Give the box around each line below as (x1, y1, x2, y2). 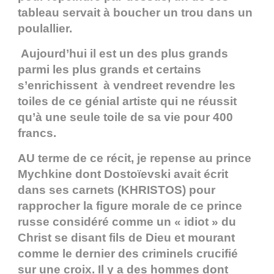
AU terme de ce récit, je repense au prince (18, 152, 251, 165)
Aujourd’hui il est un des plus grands (18, 47, 228, 61)
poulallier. (18, 22, 72, 35)
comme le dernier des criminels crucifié (18, 247, 238, 261)
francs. (18, 127, 56, 140)
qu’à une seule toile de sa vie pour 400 (18, 111, 233, 124)
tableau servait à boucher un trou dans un (18, 6, 253, 20)
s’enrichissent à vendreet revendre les (18, 79, 235, 92)
